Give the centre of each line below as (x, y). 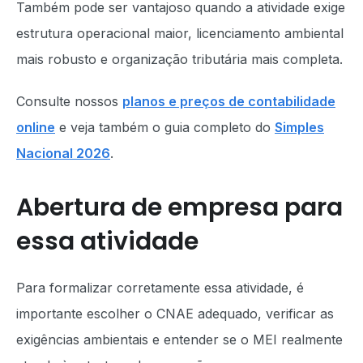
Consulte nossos (69, 101)
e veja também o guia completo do (165, 127)
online (36, 127)
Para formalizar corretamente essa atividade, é (160, 288)
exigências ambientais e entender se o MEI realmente (179, 340)
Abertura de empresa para (179, 207)
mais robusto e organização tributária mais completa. (179, 59)
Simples (299, 127)
